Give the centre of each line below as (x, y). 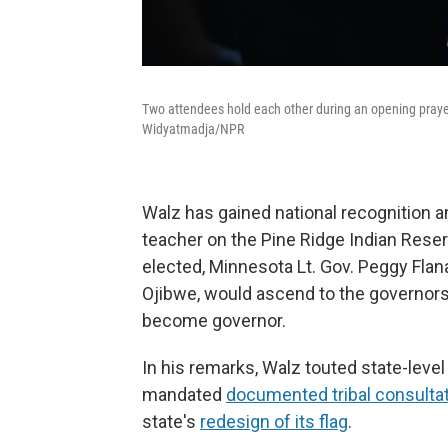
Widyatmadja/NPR (193, 129)
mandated (184, 395)
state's (171, 422)
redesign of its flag (274, 422)
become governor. (214, 321)
